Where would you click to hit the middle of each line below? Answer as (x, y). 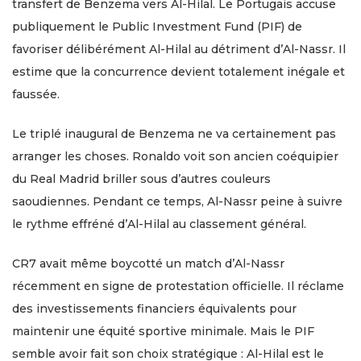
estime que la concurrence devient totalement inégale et (178, 72)
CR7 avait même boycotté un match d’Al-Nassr (148, 264)
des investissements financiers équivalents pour (154, 309)
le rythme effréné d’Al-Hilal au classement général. (159, 224)
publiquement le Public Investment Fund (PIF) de (157, 27)
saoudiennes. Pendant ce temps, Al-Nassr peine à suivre (177, 202)
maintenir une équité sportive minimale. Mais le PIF (163, 332)
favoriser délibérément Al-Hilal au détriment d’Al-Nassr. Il (179, 50)
